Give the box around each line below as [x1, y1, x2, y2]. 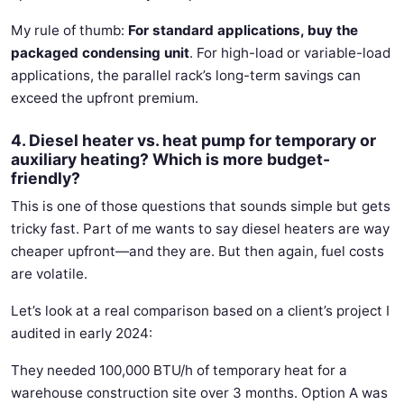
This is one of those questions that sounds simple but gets [11, 197, 390, 215]
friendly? [11, 169, 80, 188]
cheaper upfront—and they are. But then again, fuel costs [11, 243, 384, 260]
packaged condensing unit [11, 44, 189, 61]
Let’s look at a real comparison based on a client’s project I [11, 302, 390, 319]
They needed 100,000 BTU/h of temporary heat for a [11, 362, 347, 379]
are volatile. [11, 265, 87, 282]
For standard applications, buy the [128, 22, 358, 39]
